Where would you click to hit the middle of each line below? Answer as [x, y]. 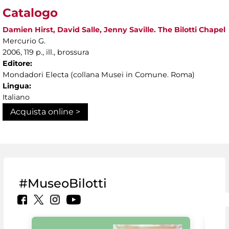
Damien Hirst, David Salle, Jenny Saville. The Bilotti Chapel [114, 30]
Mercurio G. [24, 41]
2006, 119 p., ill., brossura [46, 52]
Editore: [17, 64]
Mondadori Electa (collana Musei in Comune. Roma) [99, 75]
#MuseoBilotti [63, 184]
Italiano [16, 97]
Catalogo [30, 13]
